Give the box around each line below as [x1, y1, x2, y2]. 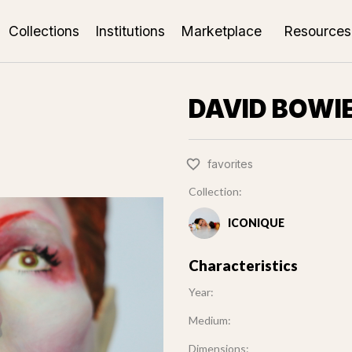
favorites [207, 156, 253, 170]
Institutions [94, 22, 165, 39]
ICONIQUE [228, 216, 284, 229]
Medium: [189, 313, 231, 327]
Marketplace [180, 22, 262, 39]
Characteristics [189, 257, 298, 274]
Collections [8, 22, 79, 39]
